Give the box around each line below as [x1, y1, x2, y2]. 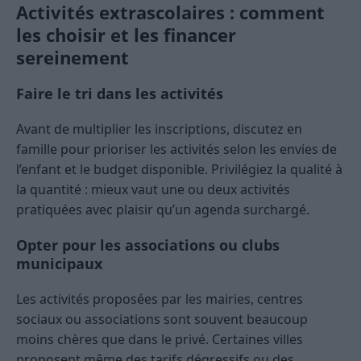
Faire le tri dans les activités [16, 84, 223, 104]
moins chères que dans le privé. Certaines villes [16, 330, 303, 349]
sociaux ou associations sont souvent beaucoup [16, 310, 308, 329]
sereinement [16, 45, 129, 70]
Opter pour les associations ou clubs [16, 235, 280, 255]
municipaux [16, 254, 102, 274]
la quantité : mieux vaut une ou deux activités [16, 180, 290, 199]
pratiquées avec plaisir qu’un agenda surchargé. [16, 201, 309, 219]
